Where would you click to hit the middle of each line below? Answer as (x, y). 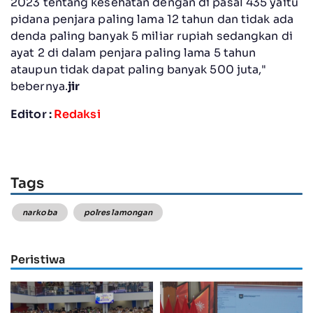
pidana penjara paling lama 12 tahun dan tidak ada (152, 19)
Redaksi (77, 114)
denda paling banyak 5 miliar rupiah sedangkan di (152, 36)
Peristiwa (38, 259)
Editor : (32, 114)
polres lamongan (118, 213)
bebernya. (39, 86)
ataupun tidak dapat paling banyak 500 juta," (139, 69)
